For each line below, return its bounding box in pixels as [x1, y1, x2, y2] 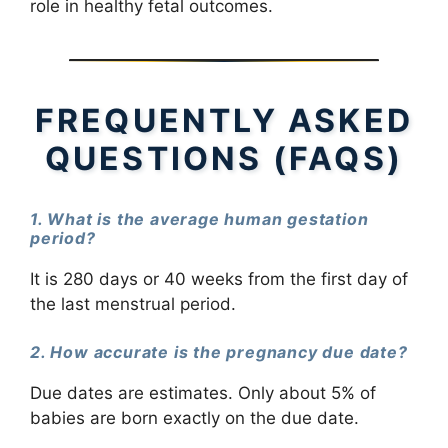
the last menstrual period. [30, 294, 236, 315]
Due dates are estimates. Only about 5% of [30, 382, 376, 403]
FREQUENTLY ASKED [34, 100, 414, 140]
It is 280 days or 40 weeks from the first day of [30, 269, 408, 290]
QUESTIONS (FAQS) [44, 138, 404, 178]
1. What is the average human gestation [30, 208, 369, 229]
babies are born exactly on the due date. [30, 407, 359, 428]
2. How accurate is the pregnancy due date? [30, 341, 408, 362]
